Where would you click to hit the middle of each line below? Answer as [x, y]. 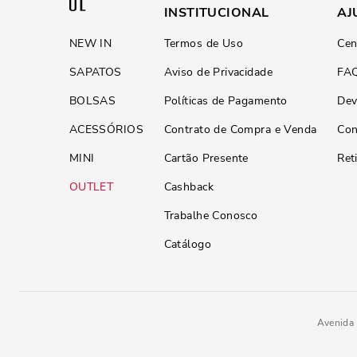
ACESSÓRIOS [106, 129]
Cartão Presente [206, 158]
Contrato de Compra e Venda [240, 129]
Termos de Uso [204, 43]
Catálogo [187, 244]
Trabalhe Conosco [211, 216]
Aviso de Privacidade [218, 72]
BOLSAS [92, 101]
